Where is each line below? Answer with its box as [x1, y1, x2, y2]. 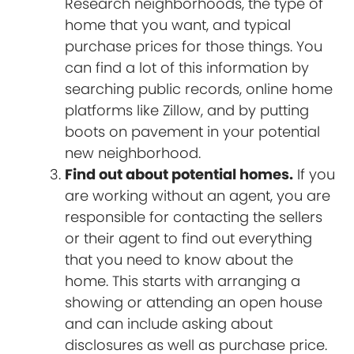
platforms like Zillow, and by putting [65, 100, 310, 120]
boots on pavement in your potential [65, 121, 321, 141]
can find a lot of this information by [65, 57, 310, 77]
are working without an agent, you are [65, 185, 331, 205]
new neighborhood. [65, 142, 201, 163]
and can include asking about [65, 313, 273, 333]
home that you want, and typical [65, 14, 292, 35]
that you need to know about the [65, 249, 294, 269]
